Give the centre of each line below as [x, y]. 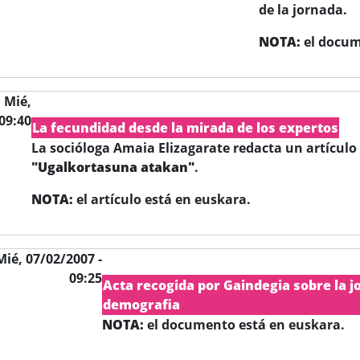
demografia [142, 305]
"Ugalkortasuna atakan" [112, 167]
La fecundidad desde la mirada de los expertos [185, 128]
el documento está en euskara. [245, 325]
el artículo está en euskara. [162, 199]
